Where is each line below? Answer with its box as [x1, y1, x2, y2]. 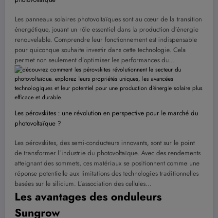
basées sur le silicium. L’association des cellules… [15, 179, 151, 189]
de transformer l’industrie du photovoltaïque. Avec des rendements [15, 148, 200, 158]
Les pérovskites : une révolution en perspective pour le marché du [15, 109, 198, 118]
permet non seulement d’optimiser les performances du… [15, 55, 175, 65]
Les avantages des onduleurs [15, 189, 162, 205]
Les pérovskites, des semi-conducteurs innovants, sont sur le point [15, 138, 195, 148]
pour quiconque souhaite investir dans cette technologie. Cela [15, 45, 186, 55]
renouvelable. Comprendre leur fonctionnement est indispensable [15, 35, 197, 45]
